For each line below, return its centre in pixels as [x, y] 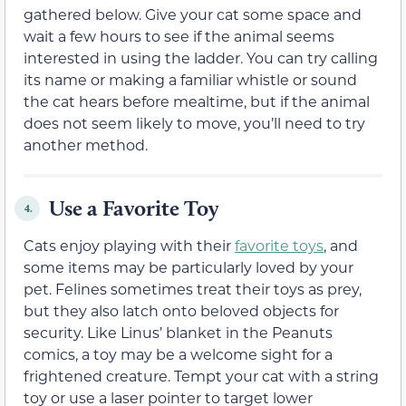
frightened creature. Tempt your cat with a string [201, 376]
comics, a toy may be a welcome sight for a [178, 354]
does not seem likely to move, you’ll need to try [194, 123]
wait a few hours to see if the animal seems [179, 36]
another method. [86, 145]
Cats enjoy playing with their [129, 246]
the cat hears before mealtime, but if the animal [197, 101]
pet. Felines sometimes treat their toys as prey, [193, 289]
